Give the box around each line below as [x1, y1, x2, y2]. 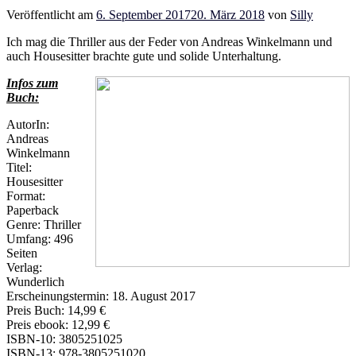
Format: [6, 188, 45, 203]
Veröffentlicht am [6, 7, 96, 21]
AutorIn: [6, 117, 49, 131]
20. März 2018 [191, 7, 265, 21]
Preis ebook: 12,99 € [6, 317, 110, 331]
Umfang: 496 [6, 231, 73, 246]
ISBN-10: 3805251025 [6, 331, 122, 346]
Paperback [6, 203, 59, 217]
